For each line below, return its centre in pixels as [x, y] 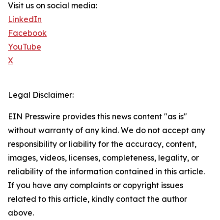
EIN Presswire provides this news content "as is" [97, 116]
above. [21, 213]
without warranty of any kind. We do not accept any [107, 130]
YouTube [25, 47]
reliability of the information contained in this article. [106, 171]
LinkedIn [25, 19]
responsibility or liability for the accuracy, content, [102, 144]
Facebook [27, 33]
